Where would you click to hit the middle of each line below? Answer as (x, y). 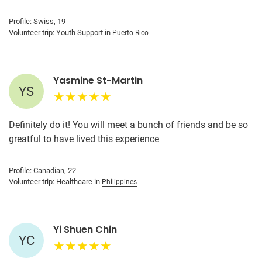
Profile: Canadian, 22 (42, 170)
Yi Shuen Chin (85, 230)
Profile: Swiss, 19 (37, 21)
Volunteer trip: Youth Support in (61, 32)
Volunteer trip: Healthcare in (55, 182)
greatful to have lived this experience (84, 139)
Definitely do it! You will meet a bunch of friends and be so (128, 125)
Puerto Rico (130, 33)
